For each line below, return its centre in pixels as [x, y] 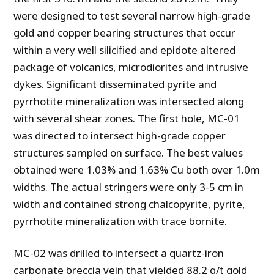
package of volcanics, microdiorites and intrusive [131, 67]
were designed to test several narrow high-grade [132, 16]
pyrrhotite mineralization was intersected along [129, 102]
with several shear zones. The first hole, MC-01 [127, 119]
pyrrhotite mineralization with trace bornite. [120, 221]
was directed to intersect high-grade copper [120, 136]
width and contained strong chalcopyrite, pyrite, [130, 204]
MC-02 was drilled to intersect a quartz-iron [119, 253]
